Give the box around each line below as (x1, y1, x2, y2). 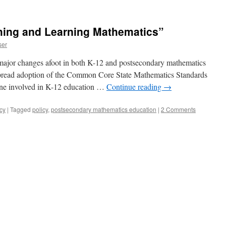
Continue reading (106, 81, 163, 92)
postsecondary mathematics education (51, 105, 156, 114)
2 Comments (161, 105, 196, 114)
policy (32, 105, 48, 114)
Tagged (10, 105, 31, 114)
